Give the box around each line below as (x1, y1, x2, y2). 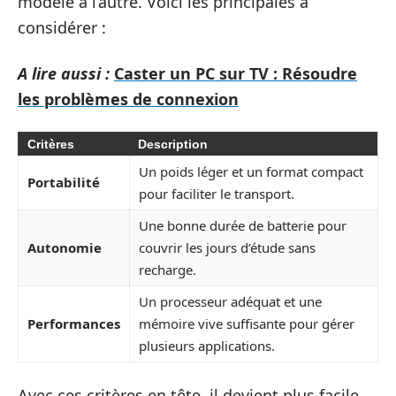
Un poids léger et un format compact (139, 163, 363, 181)
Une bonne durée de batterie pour (139, 217, 346, 235)
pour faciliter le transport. (139, 185, 294, 203)
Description (138, 137, 208, 152)
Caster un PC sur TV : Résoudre (114, 62, 357, 84)
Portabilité (27, 173, 100, 192)
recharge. (139, 261, 196, 279)
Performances (27, 315, 120, 333)
